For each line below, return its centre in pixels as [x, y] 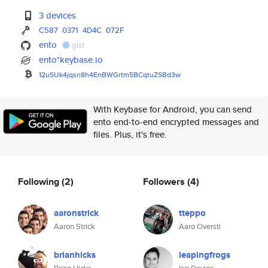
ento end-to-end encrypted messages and [176, 122]
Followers [165, 181]
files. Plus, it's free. [130, 134]
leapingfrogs [205, 255]
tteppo [192, 213]
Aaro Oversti [200, 226]
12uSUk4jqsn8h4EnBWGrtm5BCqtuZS [101, 74]
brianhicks [75, 255]
